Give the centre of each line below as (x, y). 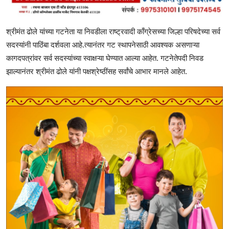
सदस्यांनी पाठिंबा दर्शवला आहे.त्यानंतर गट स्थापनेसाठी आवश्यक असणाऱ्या (103, 44)
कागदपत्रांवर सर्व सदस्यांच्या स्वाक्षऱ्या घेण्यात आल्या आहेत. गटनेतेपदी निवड (105, 58)
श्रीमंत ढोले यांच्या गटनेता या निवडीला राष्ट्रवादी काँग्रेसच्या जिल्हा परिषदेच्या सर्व (113, 31)
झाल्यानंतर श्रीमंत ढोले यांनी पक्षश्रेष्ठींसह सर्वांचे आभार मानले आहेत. (97, 71)
